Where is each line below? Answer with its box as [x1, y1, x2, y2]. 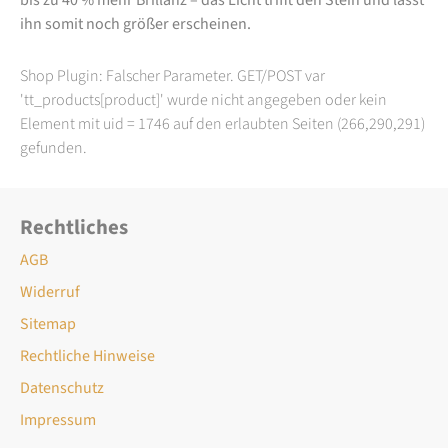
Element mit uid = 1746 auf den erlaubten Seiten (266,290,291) [20, 112, 425, 135]
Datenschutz [20, 376, 104, 399]
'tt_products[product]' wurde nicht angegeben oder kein [20, 88, 387, 111]
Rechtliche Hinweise [20, 344, 155, 367]
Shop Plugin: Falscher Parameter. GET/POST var [20, 64, 325, 87]
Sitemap [20, 312, 76, 335]
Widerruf [20, 280, 80, 303]
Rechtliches [20, 212, 128, 242]
